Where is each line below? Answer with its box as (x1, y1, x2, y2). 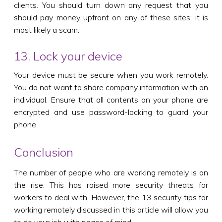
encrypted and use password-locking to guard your (14, 107, 208, 117)
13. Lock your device (14, 48, 122, 63)
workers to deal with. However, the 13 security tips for (14, 192, 208, 202)
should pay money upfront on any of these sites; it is (14, 12, 208, 22)
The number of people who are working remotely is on (14, 167, 208, 177)
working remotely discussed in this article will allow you (14, 204, 208, 215)
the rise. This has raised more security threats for (14, 179, 208, 190)
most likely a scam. (14, 24, 79, 35)
